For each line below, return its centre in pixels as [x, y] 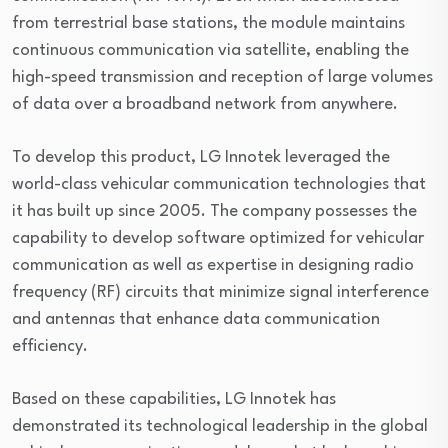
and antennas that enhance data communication [196, 320]
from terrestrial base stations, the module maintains [208, 24]
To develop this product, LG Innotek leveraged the [201, 158]
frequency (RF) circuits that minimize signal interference [220, 293]
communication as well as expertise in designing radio [213, 266]
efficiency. [50, 347]
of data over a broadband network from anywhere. [205, 105]
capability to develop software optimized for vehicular [218, 239]
